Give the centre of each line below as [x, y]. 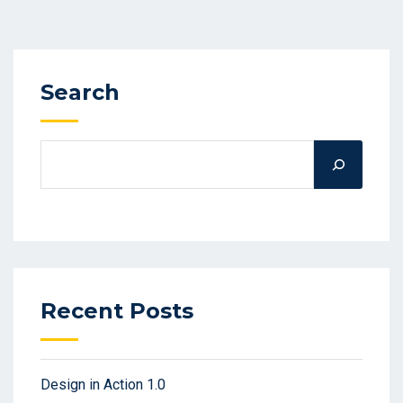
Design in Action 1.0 [103, 384]
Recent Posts [117, 310]
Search [80, 92]
